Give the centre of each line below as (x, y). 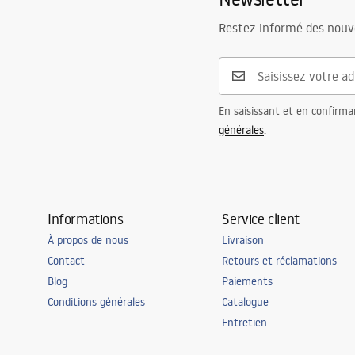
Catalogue (246, 302)
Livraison (243, 240)
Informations (86, 219)
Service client (261, 219)
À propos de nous (88, 240)
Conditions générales (96, 302)
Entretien (245, 323)
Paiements (248, 282)
